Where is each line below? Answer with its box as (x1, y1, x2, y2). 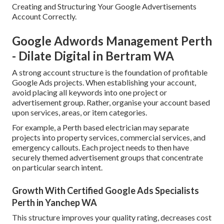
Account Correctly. (12, 11, 76, 21)
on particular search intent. (12, 162, 102, 172)
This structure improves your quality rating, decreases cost (12, 212, 211, 222)
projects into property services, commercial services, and (12, 132, 205, 142)
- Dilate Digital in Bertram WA (12, 48, 174, 63)
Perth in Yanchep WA (12, 197, 97, 208)
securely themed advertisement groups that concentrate (12, 152, 203, 162)
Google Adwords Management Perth (12, 33, 212, 48)
